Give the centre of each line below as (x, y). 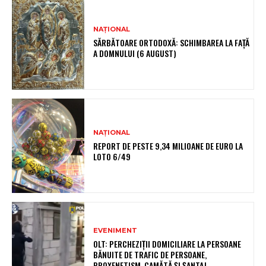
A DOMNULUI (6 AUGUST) (135, 53)
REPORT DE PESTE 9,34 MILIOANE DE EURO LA (168, 145)
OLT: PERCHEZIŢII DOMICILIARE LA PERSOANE (167, 243)
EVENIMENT (115, 230)
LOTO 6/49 (112, 156)
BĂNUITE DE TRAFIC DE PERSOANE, (150, 254)
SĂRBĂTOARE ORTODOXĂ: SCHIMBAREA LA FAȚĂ (172, 42)
